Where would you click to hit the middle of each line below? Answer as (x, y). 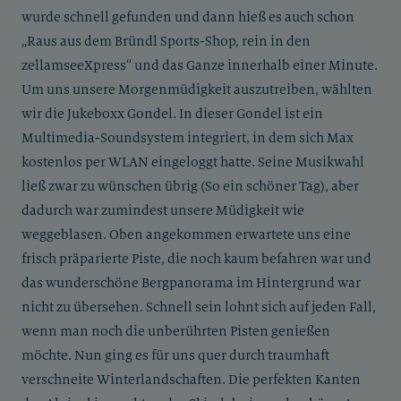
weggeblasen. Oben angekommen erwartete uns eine (186, 235)
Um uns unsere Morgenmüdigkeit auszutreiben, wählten (197, 90)
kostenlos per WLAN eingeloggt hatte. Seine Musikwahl (193, 162)
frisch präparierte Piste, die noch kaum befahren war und (196, 259)
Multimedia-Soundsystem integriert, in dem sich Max (188, 138)
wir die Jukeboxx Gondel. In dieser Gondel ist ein (172, 114)
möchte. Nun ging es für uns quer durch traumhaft (175, 355)
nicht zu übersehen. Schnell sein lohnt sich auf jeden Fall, (199, 307)
